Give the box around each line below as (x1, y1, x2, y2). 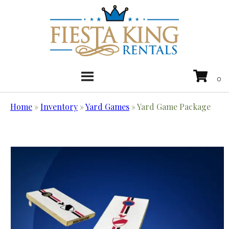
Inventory (40, 101, 78, 112)
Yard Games (85, 101, 129, 112)
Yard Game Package (137, 101, 211, 112)
